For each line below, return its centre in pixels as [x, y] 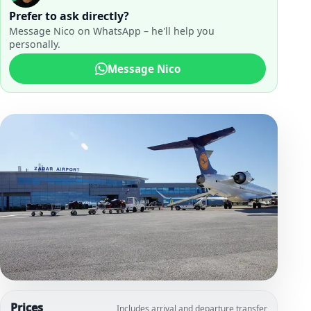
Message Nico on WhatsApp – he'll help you [112, 31]
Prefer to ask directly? [69, 16]
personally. [35, 44]
